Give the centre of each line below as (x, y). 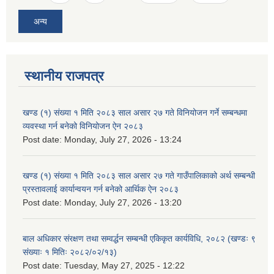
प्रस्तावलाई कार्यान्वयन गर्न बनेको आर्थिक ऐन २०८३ (101, 189)
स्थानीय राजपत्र (64, 76)
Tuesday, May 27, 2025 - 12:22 (124, 266)
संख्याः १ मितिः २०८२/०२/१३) (70, 252)
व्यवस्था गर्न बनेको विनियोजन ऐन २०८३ (83, 126)
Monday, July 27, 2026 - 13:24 (123, 140)
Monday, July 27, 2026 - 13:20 (123, 203)
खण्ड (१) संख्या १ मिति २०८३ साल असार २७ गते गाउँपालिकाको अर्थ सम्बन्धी (139, 176)
